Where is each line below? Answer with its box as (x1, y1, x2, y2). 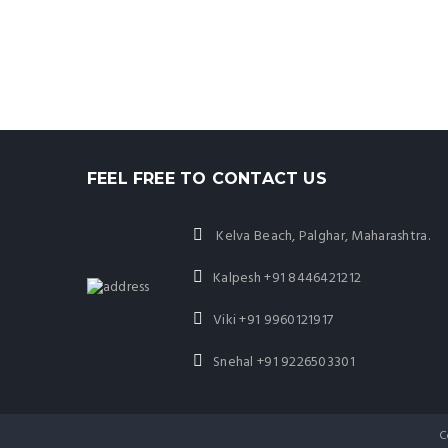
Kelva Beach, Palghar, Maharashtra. (212, 225, 430, 248)
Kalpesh (212, 267, 265, 290)
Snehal (212, 351, 257, 374)
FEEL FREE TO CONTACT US (87, 169, 327, 188)
